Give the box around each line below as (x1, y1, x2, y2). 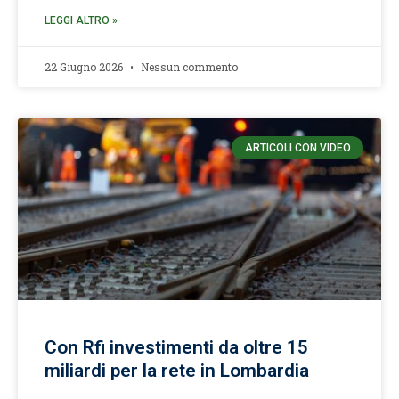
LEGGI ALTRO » (45, 14, 118, 27)
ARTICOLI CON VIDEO (244, 142, 351, 155)
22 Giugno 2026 (45, 60, 126, 74)
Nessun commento (138, 60, 238, 74)
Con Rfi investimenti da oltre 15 (45, 337, 308, 358)
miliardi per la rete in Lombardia (45, 360, 309, 381)
